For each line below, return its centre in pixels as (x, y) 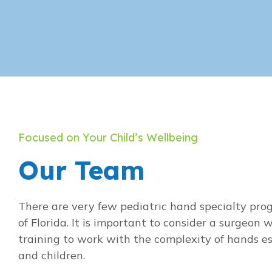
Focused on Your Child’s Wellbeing (108, 138)
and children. (52, 256)
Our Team (81, 171)
